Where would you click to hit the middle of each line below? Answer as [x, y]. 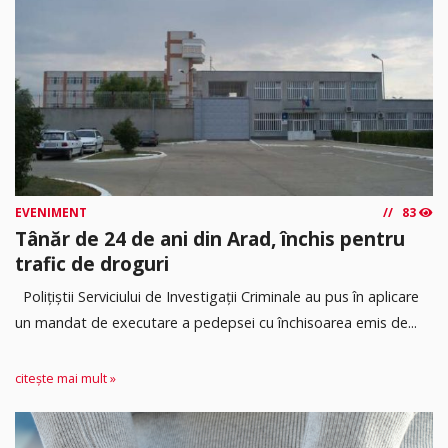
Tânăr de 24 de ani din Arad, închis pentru [210, 239]
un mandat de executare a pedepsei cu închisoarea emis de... [216, 322]
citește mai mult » [65, 379]
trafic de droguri [92, 264]
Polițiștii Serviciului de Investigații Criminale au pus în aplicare [217, 296]
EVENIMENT [51, 213]
